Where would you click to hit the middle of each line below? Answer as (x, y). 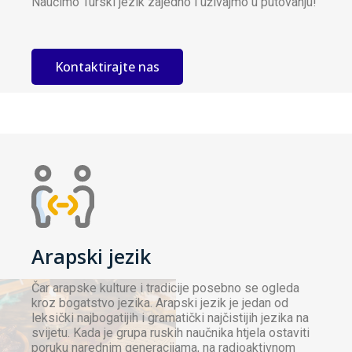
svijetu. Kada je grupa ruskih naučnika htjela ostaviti (170, 333)
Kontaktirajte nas (107, 67)
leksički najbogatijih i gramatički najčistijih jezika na (170, 318)
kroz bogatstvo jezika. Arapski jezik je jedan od (160, 303)
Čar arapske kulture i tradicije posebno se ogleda (165, 288)
